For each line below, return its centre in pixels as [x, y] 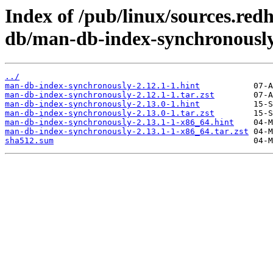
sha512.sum [29, 141]
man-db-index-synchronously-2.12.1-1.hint [102, 86]
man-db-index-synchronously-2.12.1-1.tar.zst [110, 95]
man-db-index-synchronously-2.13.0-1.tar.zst [110, 113]
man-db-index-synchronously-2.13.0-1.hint [102, 104]
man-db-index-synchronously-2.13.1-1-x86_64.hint [119, 122]
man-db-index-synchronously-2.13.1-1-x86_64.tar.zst [127, 132]
